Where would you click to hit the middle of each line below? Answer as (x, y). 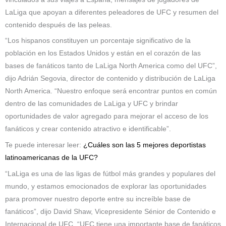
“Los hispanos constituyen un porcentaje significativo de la (98, 41)
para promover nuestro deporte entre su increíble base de (98, 199)
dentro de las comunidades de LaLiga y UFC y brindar (92, 104)
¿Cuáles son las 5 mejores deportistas (145, 145)
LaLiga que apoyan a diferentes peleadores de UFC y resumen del (112, 12)
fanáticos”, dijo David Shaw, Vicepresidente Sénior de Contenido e (110, 212)
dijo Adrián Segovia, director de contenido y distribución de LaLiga (110, 79)
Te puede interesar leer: (44, 145)
